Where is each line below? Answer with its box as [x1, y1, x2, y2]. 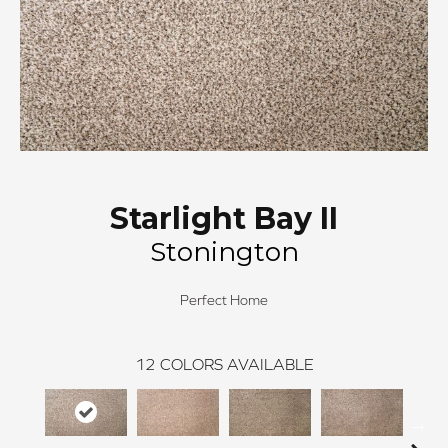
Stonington [149, 236, 299, 268]
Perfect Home [180, 292, 268, 308]
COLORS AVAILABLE [159, 355, 314, 373]
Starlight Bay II [110, 200, 338, 237]
